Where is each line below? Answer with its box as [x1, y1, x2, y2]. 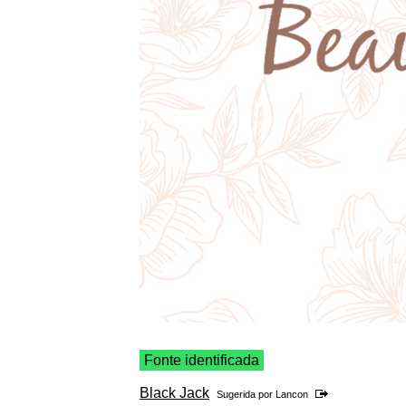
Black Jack [140, 385, 209, 401]
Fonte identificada [144, 353, 259, 369]
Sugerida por [217, 389, 275, 401]
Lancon [275, 389, 308, 401]
